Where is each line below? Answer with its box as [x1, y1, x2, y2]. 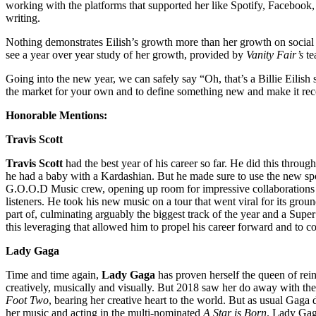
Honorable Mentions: [6, 109, 107, 122]
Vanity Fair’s [246, 49, 303, 61]
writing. [6, 12, 40, 25]
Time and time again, [6, 269, 102, 281]
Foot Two [6, 294, 49, 307]
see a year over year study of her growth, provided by [6, 49, 246, 61]
